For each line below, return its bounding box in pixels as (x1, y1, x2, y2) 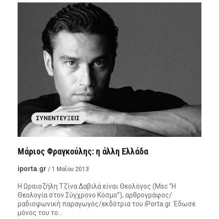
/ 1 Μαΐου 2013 (47, 166, 89, 173)
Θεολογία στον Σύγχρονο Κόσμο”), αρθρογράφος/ (17, 191, 172, 199)
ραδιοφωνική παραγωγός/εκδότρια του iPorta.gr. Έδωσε (17, 200, 196, 208)
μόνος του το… (17, 209, 63, 217)
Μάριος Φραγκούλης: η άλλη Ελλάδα (17, 146, 148, 157)
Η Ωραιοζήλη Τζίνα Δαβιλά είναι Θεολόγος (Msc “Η (17, 182, 176, 191)
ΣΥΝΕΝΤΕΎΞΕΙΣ (36, 115, 80, 122)
